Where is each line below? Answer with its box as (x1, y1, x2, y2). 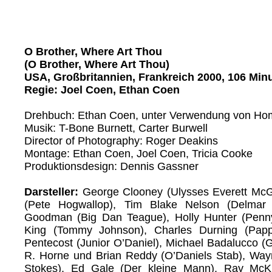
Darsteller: (24, 185, 78, 198)
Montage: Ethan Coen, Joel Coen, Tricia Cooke (24, 147, 253, 160)
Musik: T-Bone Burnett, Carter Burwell (24, 121, 208, 134)
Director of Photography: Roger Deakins (24, 134, 218, 147)
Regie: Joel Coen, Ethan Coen (24, 83, 180, 96)
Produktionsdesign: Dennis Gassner (24, 160, 199, 172)
